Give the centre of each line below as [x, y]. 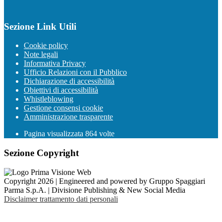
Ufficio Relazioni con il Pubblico [75, 72]
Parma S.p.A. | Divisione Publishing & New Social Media [95, 190]
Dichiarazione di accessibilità [69, 81]
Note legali [41, 55]
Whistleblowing [49, 99]
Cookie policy [46, 46]
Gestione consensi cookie [63, 108]
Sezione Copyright [41, 153]
